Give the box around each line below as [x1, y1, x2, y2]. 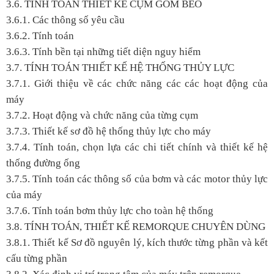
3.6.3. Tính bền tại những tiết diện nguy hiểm [6, 45, 201, 57]
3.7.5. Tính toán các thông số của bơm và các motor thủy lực [6, 172, 268, 185]
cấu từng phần [6, 252, 67, 264]
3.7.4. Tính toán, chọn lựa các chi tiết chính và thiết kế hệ [6, 141, 268, 153]
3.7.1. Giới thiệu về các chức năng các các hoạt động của [6, 77, 268, 89]
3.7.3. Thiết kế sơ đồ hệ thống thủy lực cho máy [6, 125, 211, 137]
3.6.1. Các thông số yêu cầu [6, 13, 125, 26]
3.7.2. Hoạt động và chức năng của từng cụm [6, 109, 198, 121]
